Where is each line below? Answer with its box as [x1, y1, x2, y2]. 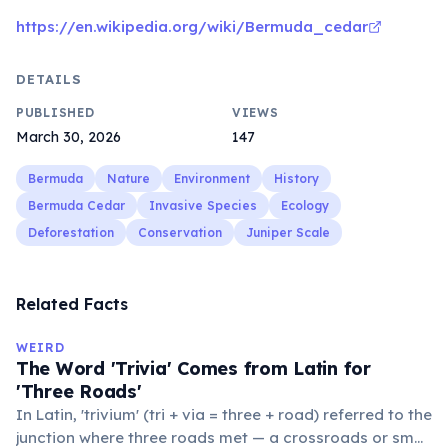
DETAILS [16, 71, 83, 87]
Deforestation [28, 225, 114, 240]
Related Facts [16, 294, 128, 314]
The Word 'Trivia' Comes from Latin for [16, 357, 371, 380]
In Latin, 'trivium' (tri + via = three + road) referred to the [16, 405, 432, 424]
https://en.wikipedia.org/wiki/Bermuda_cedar [16, 17, 368, 36]
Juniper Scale [246, 225, 330, 240]
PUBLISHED [16, 105, 95, 120]
